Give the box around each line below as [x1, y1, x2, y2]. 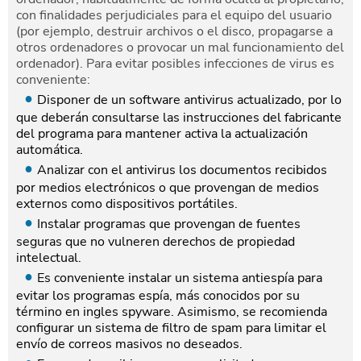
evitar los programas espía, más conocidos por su [16, 287, 300, 305]
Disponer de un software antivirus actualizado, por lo [37, 91, 342, 109]
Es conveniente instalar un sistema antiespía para [37, 269, 322, 287]
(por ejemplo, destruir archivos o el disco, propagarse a [16, 23, 333, 40]
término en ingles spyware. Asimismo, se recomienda [16, 303, 327, 321]
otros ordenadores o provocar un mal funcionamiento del [16, 39, 344, 56]
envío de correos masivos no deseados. [16, 335, 243, 353]
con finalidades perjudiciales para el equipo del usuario [16, 6, 332, 24]
